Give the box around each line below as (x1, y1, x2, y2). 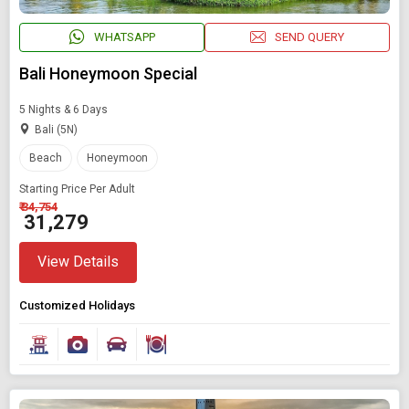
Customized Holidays (19, 298, 135, 312)
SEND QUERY (275, 30, 344, 45)
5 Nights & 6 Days (19, 102, 108, 116)
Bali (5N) (35, 122, 78, 136)
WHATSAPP (93, 30, 155, 45)
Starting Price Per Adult (19, 182, 135, 195)
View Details (37, 253, 119, 271)
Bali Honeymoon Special (19, 63, 197, 83)
